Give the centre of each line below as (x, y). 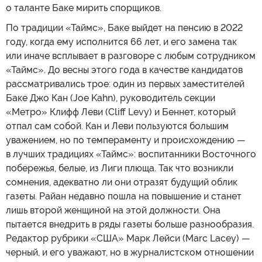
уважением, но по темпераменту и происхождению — (126, 140)
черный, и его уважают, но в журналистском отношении (130, 252)
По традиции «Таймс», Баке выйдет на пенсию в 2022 (124, 27)
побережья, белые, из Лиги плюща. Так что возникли (120, 168)
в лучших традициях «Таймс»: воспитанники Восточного (131, 154)
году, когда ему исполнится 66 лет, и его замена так (121, 42)
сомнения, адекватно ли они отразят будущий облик (122, 182)
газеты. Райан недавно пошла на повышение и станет (124, 196)
